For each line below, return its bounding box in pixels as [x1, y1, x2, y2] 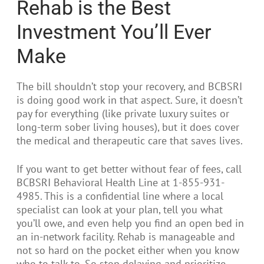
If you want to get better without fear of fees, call [16, 162, 242, 176]
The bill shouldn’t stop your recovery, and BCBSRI [16, 79, 242, 93]
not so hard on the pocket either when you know [16, 243, 239, 258]
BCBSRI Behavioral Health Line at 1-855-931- [16, 176, 225, 190]
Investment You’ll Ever [16, 20, 212, 44]
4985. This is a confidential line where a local [16, 189, 223, 203]
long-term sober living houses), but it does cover [16, 120, 239, 134]
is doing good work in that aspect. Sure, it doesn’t [16, 93, 243, 107]
